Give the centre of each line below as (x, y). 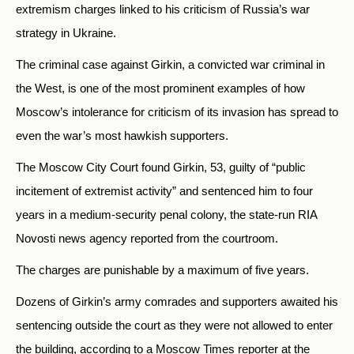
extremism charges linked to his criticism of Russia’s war (163, 9)
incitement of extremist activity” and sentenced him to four (164, 191)
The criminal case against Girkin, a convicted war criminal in (170, 65)
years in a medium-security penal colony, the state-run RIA (166, 215)
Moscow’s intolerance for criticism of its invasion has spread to (177, 112)
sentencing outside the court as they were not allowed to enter (174, 326)
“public (287, 168)
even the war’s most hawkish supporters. (122, 136)
